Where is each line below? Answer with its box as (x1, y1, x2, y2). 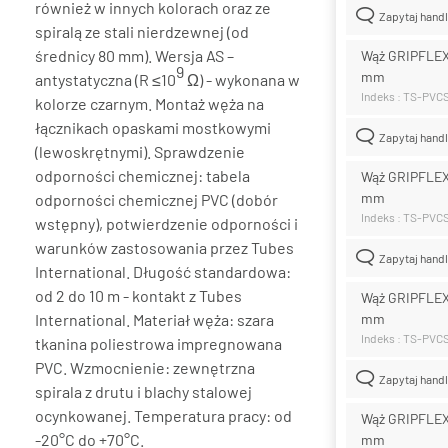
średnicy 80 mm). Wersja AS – (35, 45, 234, 65)
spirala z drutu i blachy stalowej (35, 381, 252, 401)
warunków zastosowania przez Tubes (35, 237, 294, 257)
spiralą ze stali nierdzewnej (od (35, 21, 249, 41)
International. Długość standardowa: (35, 261, 291, 281)
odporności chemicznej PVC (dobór (35, 189, 278, 209)
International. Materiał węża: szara (35, 309, 274, 329)
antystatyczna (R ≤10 (35, 69, 176, 89)
